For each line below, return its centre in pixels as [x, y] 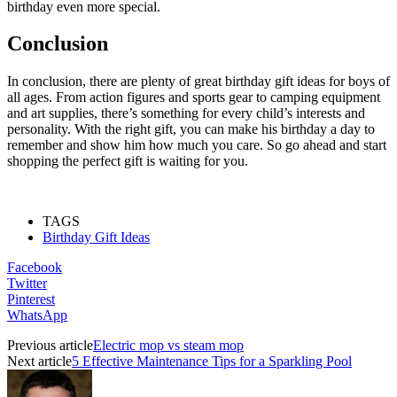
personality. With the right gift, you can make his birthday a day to [191, 129]
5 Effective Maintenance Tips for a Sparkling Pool [212, 362]
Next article [39, 362]
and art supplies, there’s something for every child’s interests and [186, 113]
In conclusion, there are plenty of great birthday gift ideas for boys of [198, 82]
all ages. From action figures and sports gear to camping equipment [194, 97]
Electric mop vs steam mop [168, 346]
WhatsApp [37, 315]
